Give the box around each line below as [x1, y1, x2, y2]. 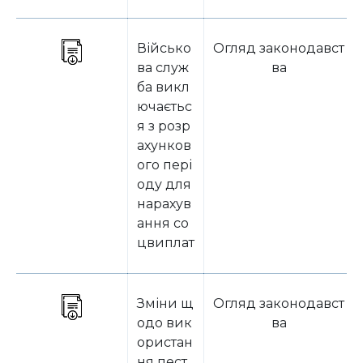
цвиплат [137, 235, 194, 250]
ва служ [137, 60, 189, 75]
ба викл [137, 79, 190, 95]
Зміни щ [137, 296, 193, 311]
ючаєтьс [137, 99, 192, 114]
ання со [137, 216, 189, 231]
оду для [137, 177, 191, 192]
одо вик [137, 315, 192, 331]
